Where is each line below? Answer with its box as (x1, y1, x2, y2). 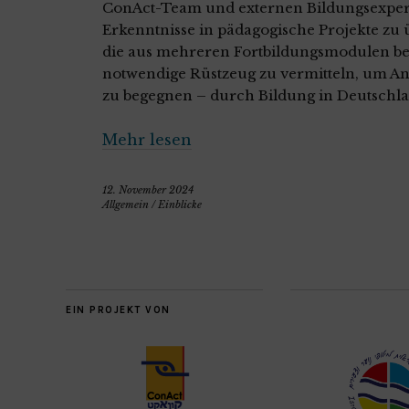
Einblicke (158, 198, 202, 212)
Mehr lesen (102, 131, 192, 150)
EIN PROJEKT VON (66, 304, 171, 317)
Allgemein (102, 198, 149, 212)
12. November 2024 (102, 184, 194, 197)
